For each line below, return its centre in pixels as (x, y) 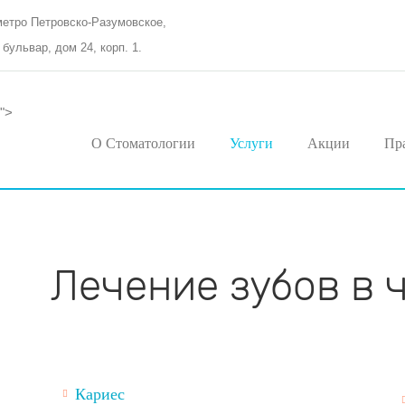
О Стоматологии (143, 143)
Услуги (251, 143)
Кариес (100, 394)
